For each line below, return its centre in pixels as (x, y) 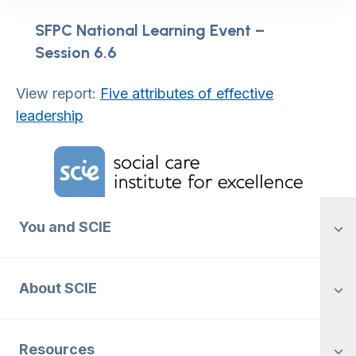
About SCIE (58, 288)
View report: (58, 94)
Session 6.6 (76, 53)
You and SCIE (65, 227)
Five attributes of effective (187, 94)
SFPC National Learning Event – (150, 31)
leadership (50, 116)
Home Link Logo (68, 155)
